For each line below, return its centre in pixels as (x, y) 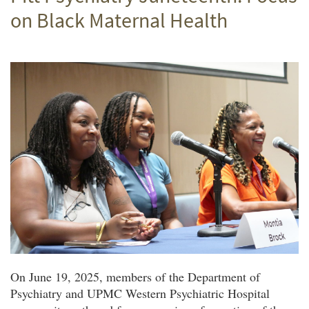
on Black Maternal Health (119, 20)
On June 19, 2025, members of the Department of (135, 276)
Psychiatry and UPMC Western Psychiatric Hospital (140, 293)
